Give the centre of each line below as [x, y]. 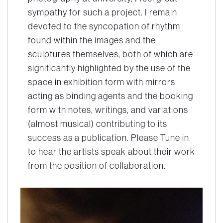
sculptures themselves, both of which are [111, 54]
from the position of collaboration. [97, 165]
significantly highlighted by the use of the [109, 68]
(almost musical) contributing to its [98, 123]
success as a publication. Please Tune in [109, 137]
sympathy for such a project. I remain [103, 12]
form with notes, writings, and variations [108, 110]
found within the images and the [92, 40]
